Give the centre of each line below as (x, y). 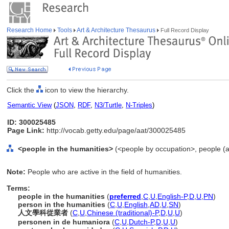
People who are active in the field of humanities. (105, 172)
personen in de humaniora (64, 222)
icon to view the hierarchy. (86, 90)
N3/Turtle (108, 105)
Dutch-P (141, 222)
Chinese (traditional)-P (123, 213)
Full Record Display (184, 30)
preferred (125, 196)
